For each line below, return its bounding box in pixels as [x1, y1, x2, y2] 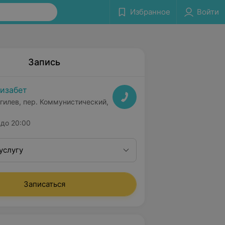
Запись [28, 57, 60, 67]
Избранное [130, 7, 170, 17]
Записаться [23, 179, 65, 189]
